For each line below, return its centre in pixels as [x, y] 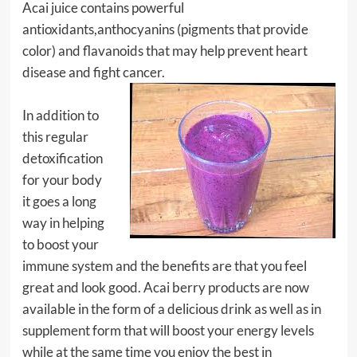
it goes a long [59, 201]
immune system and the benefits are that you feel [164, 266]
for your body [62, 180]
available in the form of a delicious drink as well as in [171, 309]
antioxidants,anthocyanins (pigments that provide [165, 29]
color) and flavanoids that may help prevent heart [165, 51]
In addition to [60, 115]
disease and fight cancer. [93, 72]
